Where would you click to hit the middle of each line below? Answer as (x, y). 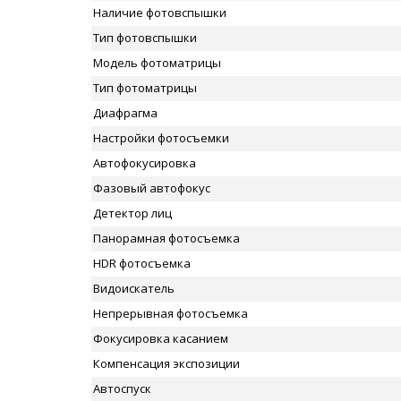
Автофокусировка (145, 163)
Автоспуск (122, 388)
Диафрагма (125, 113)
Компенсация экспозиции (166, 363)
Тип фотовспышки (145, 38)
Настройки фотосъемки (161, 138)
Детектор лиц (132, 213)
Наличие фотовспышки (160, 13)
